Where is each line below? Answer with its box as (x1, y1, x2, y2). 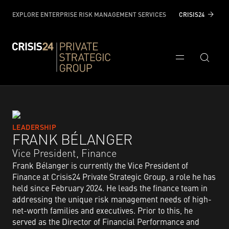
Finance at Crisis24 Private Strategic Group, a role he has (12, 171, 216, 182)
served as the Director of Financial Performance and (12, 216, 199, 227)
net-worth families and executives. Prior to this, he (12, 204, 193, 216)
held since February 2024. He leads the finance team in (12, 182, 208, 193)
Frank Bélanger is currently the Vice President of (12, 159, 188, 171)
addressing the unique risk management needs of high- (12, 193, 212, 204)
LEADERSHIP (12, 122, 57, 132)
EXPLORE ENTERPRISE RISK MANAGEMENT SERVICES (12, 10, 166, 18)
